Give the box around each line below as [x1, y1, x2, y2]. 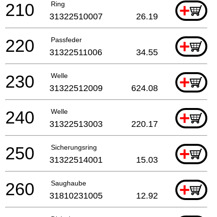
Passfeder [51, 35, 82, 44]
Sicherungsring [51, 143, 97, 151]
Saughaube [51, 179, 86, 187]
